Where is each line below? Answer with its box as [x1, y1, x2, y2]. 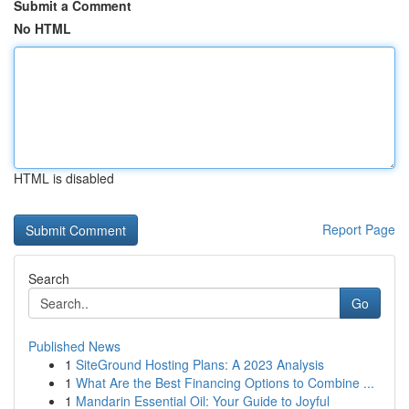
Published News [28, 337, 121, 355]
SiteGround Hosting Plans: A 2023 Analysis [76, 355, 324, 373]
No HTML [14, 19, 71, 37]
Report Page [322, 220, 395, 238]
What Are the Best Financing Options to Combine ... [76, 373, 374, 392]
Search [28, 269, 69, 288]
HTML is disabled [14, 169, 114, 187]
